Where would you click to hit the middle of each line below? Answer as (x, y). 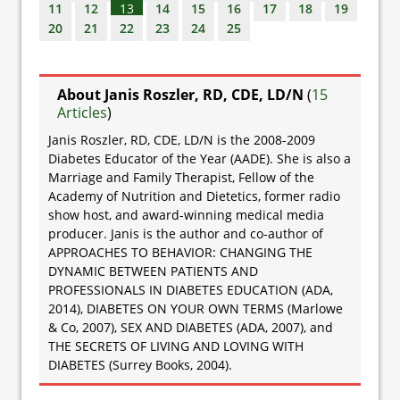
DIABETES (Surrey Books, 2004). (140, 364)
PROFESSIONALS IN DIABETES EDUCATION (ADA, (191, 289)
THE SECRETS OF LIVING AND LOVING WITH (176, 346)
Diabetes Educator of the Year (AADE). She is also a (200, 158)
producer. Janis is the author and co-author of (186, 233)
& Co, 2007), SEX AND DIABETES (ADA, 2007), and (191, 327)
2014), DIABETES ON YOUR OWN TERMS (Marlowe (196, 308)
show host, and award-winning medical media (186, 214)
